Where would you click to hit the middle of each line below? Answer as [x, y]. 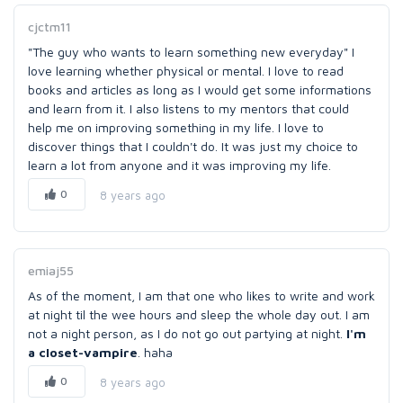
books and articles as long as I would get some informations [200, 90]
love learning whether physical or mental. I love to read [186, 71]
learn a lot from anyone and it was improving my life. [179, 165]
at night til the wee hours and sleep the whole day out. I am [199, 314]
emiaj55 [51, 270]
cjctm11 [49, 27]
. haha [155, 352]
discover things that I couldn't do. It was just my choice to [193, 146]
